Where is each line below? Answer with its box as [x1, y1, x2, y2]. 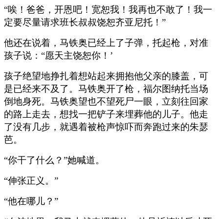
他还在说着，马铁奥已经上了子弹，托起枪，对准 [4, 37, 208, 48]
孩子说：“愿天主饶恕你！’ [4, 50, 113, 61]
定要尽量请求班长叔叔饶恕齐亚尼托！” [4, 17, 166, 27]
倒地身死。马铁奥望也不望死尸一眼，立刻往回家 [4, 96, 208, 107]
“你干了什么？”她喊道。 [4, 154, 105, 165]
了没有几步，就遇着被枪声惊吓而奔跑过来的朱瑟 [4, 121, 208, 132]
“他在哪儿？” [4, 196, 58, 206]
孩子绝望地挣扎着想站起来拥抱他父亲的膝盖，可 [4, 70, 208, 81]
